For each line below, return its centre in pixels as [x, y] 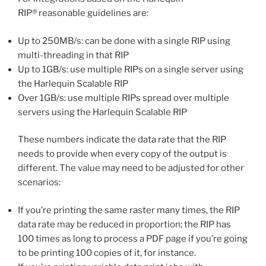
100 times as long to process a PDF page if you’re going [133, 238]
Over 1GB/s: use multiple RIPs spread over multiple [123, 98]
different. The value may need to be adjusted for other [131, 168]
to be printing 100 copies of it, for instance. [107, 253]
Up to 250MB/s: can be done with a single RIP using [124, 41]
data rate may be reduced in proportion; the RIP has [124, 224]
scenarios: [39, 183]
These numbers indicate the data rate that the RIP [122, 140]
